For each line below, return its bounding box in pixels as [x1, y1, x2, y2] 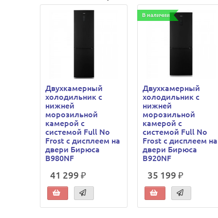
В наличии [142, 12, 170, 18]
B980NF [45, 154, 74, 163]
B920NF [143, 154, 172, 163]
